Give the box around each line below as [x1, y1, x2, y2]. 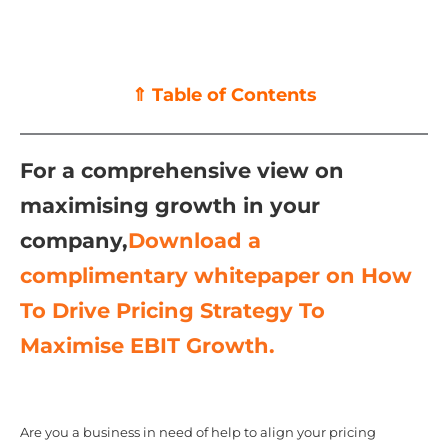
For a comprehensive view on [19, 157, 344, 183]
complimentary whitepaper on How [19, 262, 412, 288]
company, [19, 227, 128, 253]
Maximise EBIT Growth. [19, 332, 275, 358]
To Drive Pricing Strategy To [19, 297, 325, 323]
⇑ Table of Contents [131, 83, 317, 106]
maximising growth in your [19, 192, 320, 218]
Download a [127, 227, 261, 253]
